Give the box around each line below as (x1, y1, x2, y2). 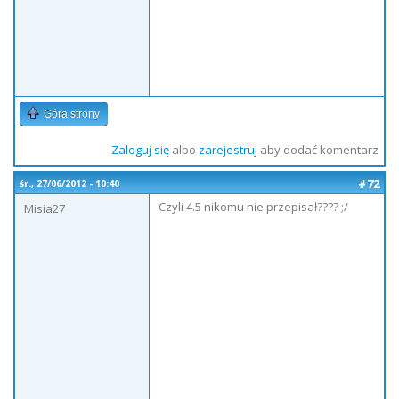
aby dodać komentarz (256, 142, 379, 158)
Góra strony (44, 108, 100, 120)
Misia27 (24, 200, 65, 216)
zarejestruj (198, 142, 257, 158)
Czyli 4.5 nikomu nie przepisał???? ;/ (159, 199, 348, 215)
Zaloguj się (110, 142, 169, 158)
